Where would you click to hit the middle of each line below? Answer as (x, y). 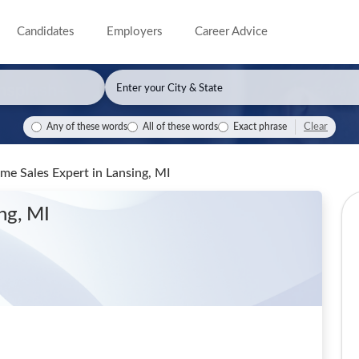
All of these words (180, 127)
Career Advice (232, 32)
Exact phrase (260, 127)
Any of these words (87, 127)
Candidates (46, 32)
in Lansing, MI (131, 173)
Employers (135, 32)
